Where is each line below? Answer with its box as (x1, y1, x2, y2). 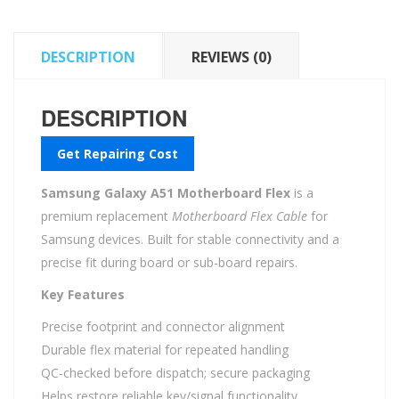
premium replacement (41, 207, 172, 224)
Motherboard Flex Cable (172, 207, 307, 224)
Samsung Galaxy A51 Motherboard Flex (41, 183, 290, 201)
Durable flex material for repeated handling (41, 340, 289, 358)
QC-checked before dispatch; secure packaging (41, 363, 310, 381)
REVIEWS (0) (191, 46, 272, 67)
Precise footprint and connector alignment (41, 317, 285, 335)
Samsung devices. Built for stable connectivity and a (41, 230, 339, 248)
